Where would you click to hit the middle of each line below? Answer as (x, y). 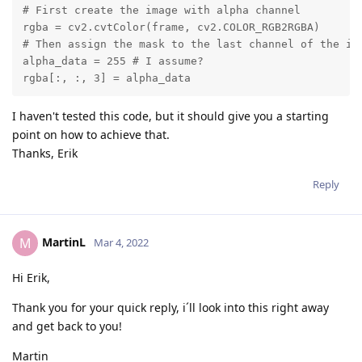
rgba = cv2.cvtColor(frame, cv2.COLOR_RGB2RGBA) (171, 27)
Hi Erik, (31, 277)
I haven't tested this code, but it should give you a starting (170, 116)
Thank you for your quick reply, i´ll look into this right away (170, 307)
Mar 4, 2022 (121, 242)
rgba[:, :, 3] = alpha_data (106, 78)
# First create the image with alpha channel (161, 10)
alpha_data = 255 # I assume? (113, 61)
